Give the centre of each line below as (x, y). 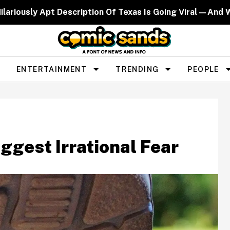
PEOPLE (203, 69)
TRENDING (137, 69)
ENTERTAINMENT (52, 69)
